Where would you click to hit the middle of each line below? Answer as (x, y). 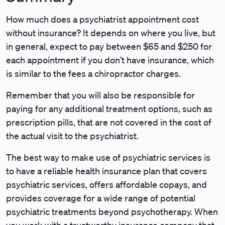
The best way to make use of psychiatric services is (108, 157)
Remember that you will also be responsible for (100, 95)
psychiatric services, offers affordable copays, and (106, 184)
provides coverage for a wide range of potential (101, 198)
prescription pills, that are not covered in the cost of (109, 122)
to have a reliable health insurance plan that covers (106, 171)
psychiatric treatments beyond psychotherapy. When (112, 211)
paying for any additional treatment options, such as (109, 108)
